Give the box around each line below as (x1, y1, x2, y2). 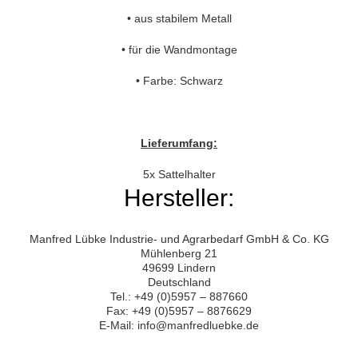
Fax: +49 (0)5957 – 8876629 (106, 304, 252, 318)
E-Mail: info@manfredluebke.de (99, 319, 259, 332)
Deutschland (147, 276, 211, 289)
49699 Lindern (142, 261, 216, 275)
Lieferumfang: (141, 137, 217, 150)
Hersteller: (124, 185, 234, 212)
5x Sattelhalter (142, 168, 216, 181)
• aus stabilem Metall (126, 12, 232, 26)
